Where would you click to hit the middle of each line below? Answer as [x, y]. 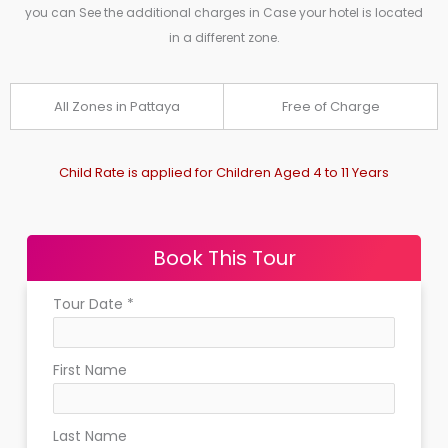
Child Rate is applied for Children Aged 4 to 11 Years [224, 173]
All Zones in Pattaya [117, 107]
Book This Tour [224, 258]
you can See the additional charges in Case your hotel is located [224, 13]
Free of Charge [330, 107]
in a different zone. [224, 38]
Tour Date [90, 304]
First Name [90, 370]
